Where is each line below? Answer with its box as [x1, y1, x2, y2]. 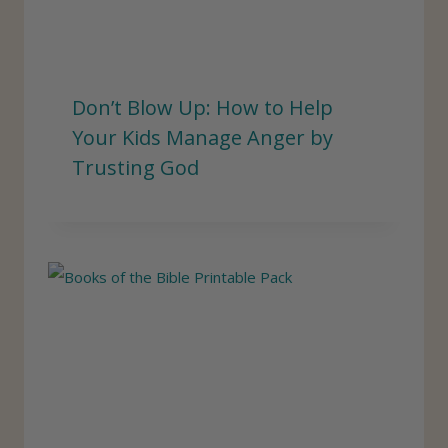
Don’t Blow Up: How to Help [72, 94, 333, 122]
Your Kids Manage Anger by [72, 124, 333, 152]
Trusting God [72, 154, 199, 182]
